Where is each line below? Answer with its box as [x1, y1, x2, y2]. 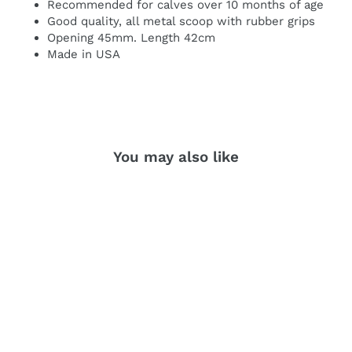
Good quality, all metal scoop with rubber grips [47, 14, 315, 29]
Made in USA [47, 47, 120, 62]
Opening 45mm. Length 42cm [47, 31, 215, 46]
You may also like [113, 148, 239, 167]
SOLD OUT [174, 193, 226, 203]
